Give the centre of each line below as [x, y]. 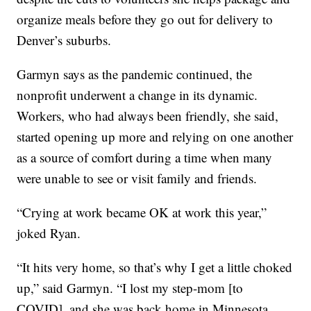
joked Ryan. [49, 233]
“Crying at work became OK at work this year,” [142, 212]
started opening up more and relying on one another [155, 136]
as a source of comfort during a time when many [145, 157]
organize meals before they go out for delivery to [145, 19]
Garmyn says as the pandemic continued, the [135, 74]
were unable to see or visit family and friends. [137, 178]
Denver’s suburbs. [64, 40]
